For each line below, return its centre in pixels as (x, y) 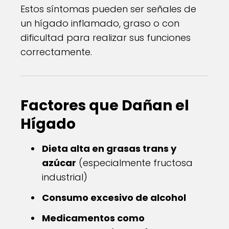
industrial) (65, 177)
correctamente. (56, 52)
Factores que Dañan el (105, 106)
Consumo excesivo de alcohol (114, 198)
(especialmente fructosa (134, 163)
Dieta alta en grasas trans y (109, 148)
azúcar (59, 163)
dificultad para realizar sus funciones (106, 38)
